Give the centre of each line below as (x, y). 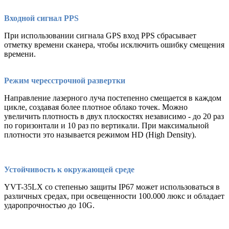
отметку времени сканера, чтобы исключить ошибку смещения (114, 45)
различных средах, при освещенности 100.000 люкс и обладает (114, 196)
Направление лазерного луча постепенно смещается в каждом (113, 98)
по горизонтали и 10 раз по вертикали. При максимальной (107, 126)
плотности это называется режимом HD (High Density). (100, 135)
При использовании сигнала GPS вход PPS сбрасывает (100, 36)
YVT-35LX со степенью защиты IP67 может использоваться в (112, 187)
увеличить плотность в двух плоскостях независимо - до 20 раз (114, 117)
